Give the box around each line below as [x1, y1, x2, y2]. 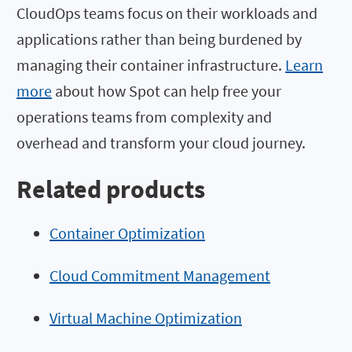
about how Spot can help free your [52, 80, 281, 101]
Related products [16, 174, 205, 206]
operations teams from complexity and [16, 106, 272, 126]
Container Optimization [49, 223, 205, 244]
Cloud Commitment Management [49, 266, 270, 286]
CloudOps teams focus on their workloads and [16, 2, 317, 23]
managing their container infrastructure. [16, 54, 285, 75]
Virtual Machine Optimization [49, 308, 242, 328]
